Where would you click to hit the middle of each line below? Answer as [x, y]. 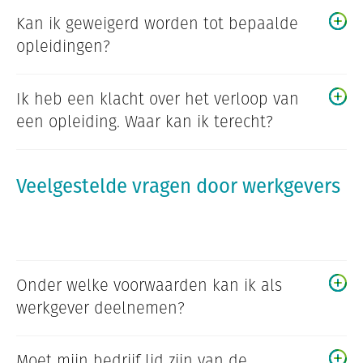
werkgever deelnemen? [100, 308]
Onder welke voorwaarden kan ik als [149, 286]
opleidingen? [63, 47]
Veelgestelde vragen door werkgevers [178, 186]
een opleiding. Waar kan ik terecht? [145, 122]
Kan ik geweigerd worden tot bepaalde [157, 24]
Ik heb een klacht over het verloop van [158, 99]
